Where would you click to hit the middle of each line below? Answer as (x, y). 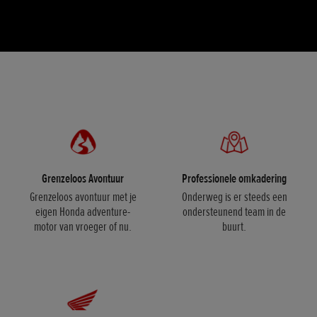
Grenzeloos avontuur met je (83, 197)
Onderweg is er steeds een (234, 197)
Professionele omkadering (234, 179)
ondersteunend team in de (234, 212)
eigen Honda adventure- (83, 212)
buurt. (234, 227)
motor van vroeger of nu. (83, 227)
